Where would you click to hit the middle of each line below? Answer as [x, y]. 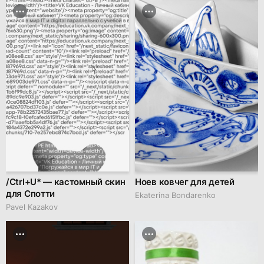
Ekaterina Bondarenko [175, 195]
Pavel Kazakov [32, 207]
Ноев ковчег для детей [185, 181]
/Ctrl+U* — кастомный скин [66, 181]
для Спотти [30, 193]
